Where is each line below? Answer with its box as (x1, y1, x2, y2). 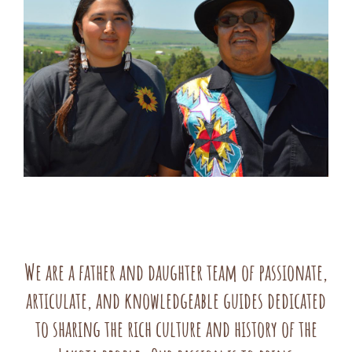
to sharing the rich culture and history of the (35, 321, 317, 343)
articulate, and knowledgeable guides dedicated (26, 292, 326, 315)
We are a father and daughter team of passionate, (24, 264, 328, 287)
